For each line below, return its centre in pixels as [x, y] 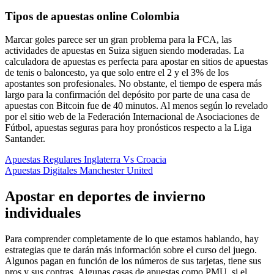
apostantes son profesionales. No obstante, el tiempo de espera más [133, 84]
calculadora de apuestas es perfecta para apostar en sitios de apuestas [136, 62]
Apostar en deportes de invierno [105, 197]
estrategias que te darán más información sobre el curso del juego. [131, 250]
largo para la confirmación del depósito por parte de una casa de [128, 95]
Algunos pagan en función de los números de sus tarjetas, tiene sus [133, 261]
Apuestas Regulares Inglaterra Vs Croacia [86, 160]
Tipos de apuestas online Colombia [92, 16]
